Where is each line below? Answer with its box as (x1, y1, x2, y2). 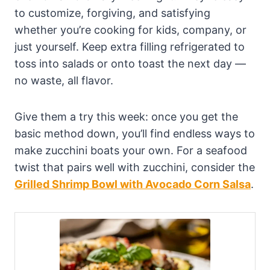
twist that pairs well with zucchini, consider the (14, 161, 255, 174)
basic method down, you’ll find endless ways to (14, 127, 255, 140)
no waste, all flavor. (14, 74, 113, 87)
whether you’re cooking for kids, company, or (14, 24, 246, 37)
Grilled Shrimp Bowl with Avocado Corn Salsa (14, 178, 251, 191)
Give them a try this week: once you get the (14, 110, 238, 124)
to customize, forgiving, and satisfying (14, 7, 210, 20)
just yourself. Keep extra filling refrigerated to (14, 40, 245, 54)
